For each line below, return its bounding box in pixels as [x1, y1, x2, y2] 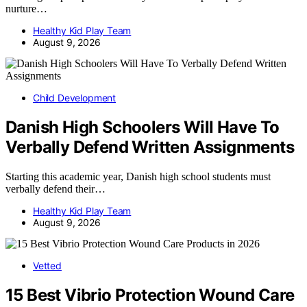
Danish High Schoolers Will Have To [5, 116, 280, 137]
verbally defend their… [5, 182, 106, 195]
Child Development [33, 91, 116, 103]
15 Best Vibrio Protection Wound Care [5, 284, 295, 305]
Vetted [33, 259, 62, 271]
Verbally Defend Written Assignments [5, 136, 294, 157]
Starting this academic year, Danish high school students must [5, 170, 271, 182]
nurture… [5, 2, 47, 14]
